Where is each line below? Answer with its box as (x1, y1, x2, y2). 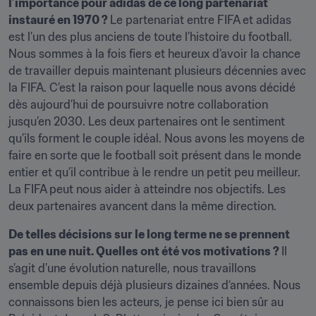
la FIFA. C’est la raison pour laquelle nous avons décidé (8, 80, 296, 95)
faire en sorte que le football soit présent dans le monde (8, 148, 301, 162)
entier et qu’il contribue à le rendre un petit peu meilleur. (8, 165, 300, 179)
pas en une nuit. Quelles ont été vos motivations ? (8, 244, 281, 258)
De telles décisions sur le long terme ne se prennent (8, 227, 290, 241)
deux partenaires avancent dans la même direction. (8, 199, 276, 213)
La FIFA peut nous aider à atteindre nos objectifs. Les (8, 182, 286, 196)
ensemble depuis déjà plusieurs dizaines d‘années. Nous (8, 278, 300, 292)
